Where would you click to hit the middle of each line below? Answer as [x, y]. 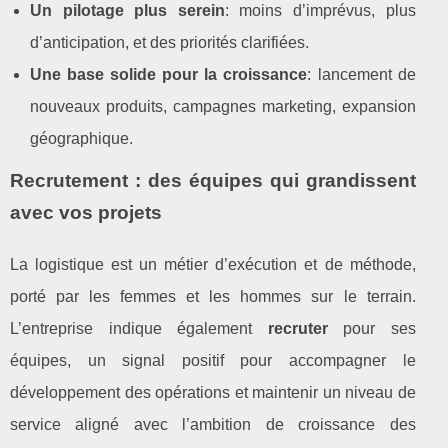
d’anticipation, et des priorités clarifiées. [169, 42]
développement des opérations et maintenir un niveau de [213, 392]
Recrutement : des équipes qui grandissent [213, 180]
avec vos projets [86, 212]
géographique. [81, 138]
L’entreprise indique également [139, 328]
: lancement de [361, 74]
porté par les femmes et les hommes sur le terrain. [213, 296]
